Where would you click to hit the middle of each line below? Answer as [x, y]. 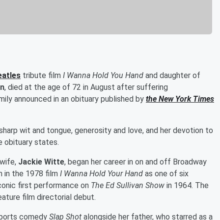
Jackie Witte [41, 162]
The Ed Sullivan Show [128, 185]
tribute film [42, 75]
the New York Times [180, 99]
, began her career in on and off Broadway [136, 162]
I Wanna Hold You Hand [103, 75]
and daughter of [172, 75]
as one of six [166, 173]
